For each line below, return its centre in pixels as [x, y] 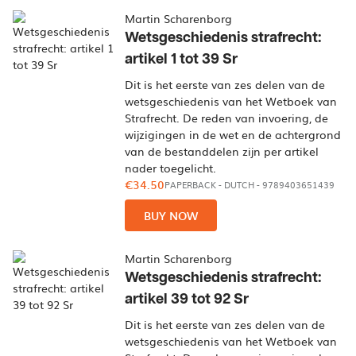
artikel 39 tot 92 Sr [187, 299]
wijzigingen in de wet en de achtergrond [233, 134]
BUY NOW [171, 215]
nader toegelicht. [171, 168]
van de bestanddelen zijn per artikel [222, 151]
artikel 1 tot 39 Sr [182, 59]
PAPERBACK [191, 185]
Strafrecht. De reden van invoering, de [227, 118]
